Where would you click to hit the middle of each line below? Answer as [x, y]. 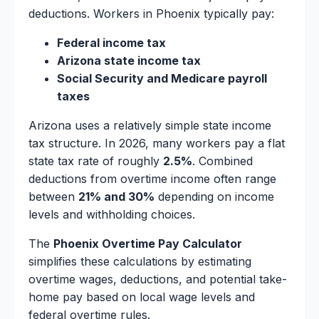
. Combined [223, 161]
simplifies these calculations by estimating [140, 262]
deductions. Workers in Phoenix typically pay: [151, 14]
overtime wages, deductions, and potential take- [158, 279]
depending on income [214, 197]
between [53, 197]
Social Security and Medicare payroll [162, 79]
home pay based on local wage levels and [142, 297]
